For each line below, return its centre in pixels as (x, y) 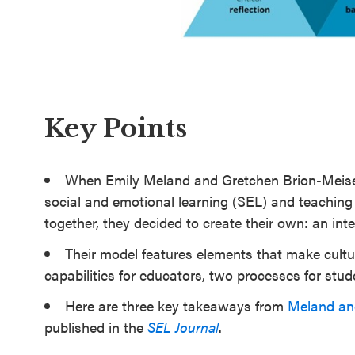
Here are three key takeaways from (176, 305)
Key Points (116, 128)
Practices (64, 67)
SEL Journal (183, 327)
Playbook (64, 89)
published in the (96, 327)
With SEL (64, 149)
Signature (67, 44)
